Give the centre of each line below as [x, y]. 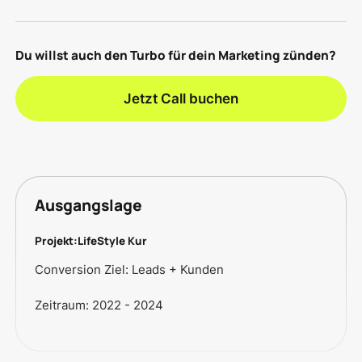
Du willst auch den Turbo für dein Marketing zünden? [176, 55]
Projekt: [57, 241]
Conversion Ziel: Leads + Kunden [130, 269]
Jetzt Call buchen [181, 99]
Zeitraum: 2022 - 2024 [99, 305]
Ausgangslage [89, 206]
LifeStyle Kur [113, 241]
